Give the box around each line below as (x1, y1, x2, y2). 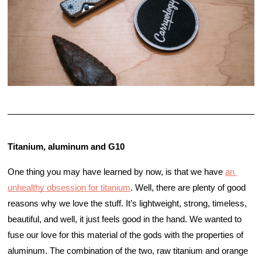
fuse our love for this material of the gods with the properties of (8, 230, 243, 240)
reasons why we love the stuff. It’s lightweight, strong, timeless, (8, 199, 247, 209)
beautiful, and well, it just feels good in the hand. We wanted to (8, 215, 242, 225)
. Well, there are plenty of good (130, 183, 246, 193)
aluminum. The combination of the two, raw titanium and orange (8, 246, 248, 256)
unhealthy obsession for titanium (8, 183, 130, 193)
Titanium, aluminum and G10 (8, 142, 125, 152)
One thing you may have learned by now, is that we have (8, 167, 225, 177)
